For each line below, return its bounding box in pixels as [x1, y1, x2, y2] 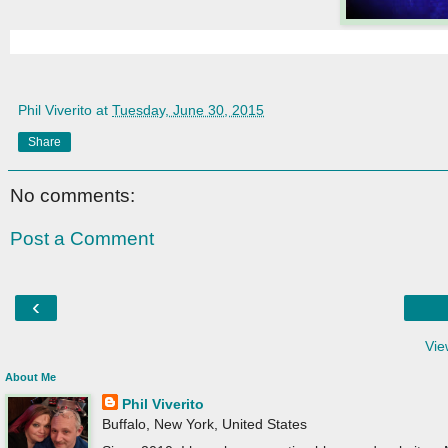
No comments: [10, 184, 135, 206]
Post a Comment [10, 228, 154, 250]
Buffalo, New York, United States [101, 415, 307, 432]
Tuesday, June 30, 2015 [112, 101, 264, 118]
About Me [5, 370, 56, 383]
